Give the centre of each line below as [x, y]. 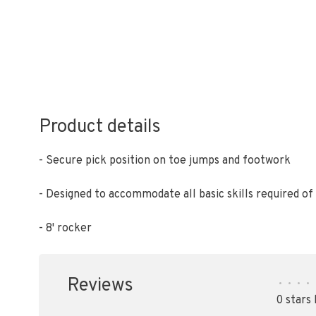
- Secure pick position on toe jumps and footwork [165, 161]
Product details [100, 127]
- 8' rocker [65, 229]
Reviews [100, 286]
